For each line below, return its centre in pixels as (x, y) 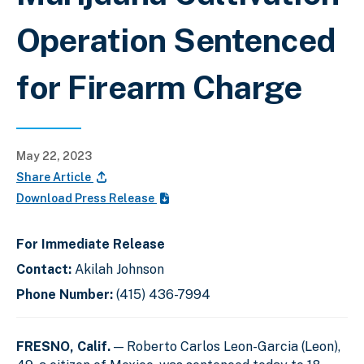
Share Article (55, 177)
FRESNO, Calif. (63, 346)
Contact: (45, 269)
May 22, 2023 (54, 156)
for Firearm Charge (159, 87)
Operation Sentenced (176, 40)
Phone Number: (66, 294)
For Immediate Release (91, 244)
